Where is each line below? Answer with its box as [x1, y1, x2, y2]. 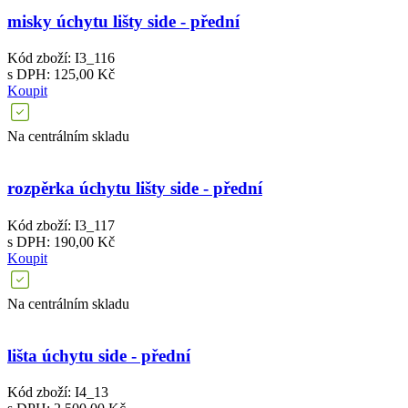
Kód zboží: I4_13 [7, 384, 108, 401]
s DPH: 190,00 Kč [7, 233, 115, 250]
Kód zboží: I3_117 [7, 217, 115, 233]
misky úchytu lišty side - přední [7, 11, 240, 31]
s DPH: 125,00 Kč [7, 66, 115, 83]
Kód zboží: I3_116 [7, 50, 115, 66]
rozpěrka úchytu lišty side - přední [7, 178, 262, 199]
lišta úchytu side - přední [7, 345, 190, 365]
